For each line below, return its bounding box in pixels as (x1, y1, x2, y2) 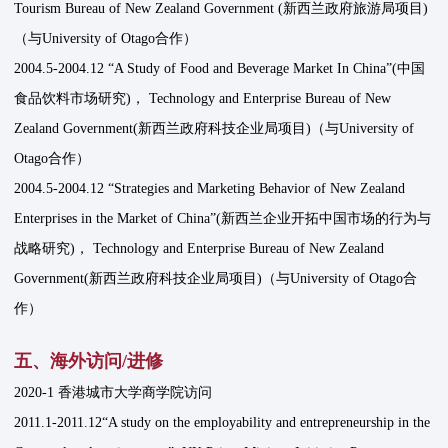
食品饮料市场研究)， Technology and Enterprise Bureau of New (14, 91, 392, 107)
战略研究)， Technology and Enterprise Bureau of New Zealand (14, 241, 385, 257)
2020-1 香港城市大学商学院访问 (14, 385, 213, 401)
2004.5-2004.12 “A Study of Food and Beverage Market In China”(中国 (14, 61, 426, 77)
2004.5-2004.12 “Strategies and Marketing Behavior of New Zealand (14, 181, 406, 197)
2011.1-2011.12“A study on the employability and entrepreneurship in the (14, 415, 431, 431)
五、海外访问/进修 (14, 351, 164, 372)
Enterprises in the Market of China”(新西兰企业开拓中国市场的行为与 (14, 211, 432, 227)
